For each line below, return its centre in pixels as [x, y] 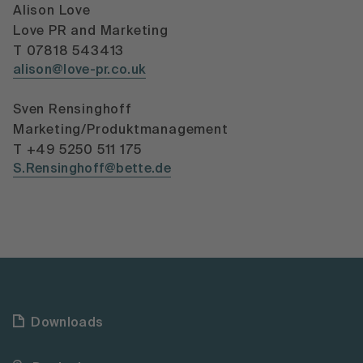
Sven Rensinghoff [73, 110]
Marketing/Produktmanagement [121, 130]
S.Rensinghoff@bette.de [92, 169]
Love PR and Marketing [91, 31]
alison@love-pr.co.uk [80, 70]
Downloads [67, 323]
